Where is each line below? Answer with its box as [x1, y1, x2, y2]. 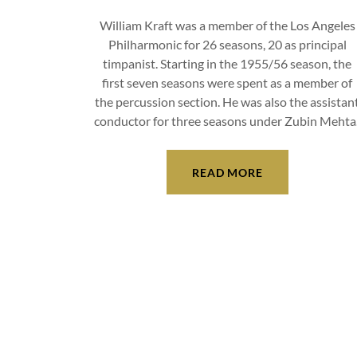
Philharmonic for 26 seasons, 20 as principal [108, 37, 347, 53]
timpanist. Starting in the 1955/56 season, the [103, 56, 352, 72]
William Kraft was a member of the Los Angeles [99, 18, 355, 33]
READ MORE [191, 165, 263, 179]
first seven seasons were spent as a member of [102, 75, 353, 91]
